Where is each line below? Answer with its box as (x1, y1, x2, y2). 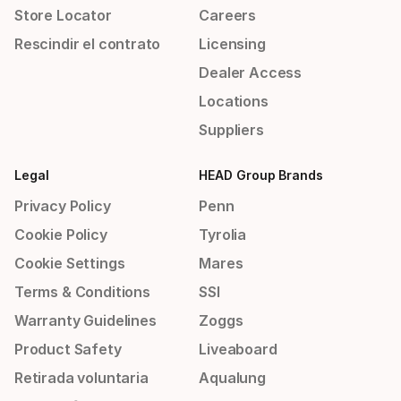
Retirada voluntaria (14, 369, 149, 387)
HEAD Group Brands (199, 167, 323, 183)
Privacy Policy (14, 197, 111, 215)
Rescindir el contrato (14, 35, 161, 53)
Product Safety (14, 340, 122, 358)
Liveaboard (199, 340, 277, 358)
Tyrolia (199, 226, 247, 243)
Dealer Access (199, 64, 303, 81)
